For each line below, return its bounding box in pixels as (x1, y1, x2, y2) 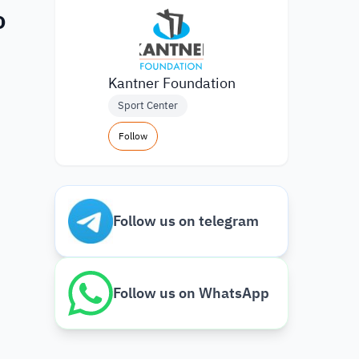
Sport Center (117, 98, 178, 113)
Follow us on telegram (113, 210, 259, 232)
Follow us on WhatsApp (113, 282, 269, 304)
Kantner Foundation (107, 72, 236, 94)
